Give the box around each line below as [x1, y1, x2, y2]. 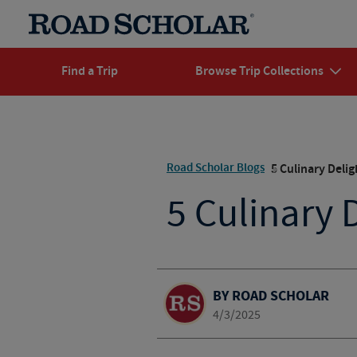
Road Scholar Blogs [166, 160, 265, 176]
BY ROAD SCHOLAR [212, 286, 329, 306]
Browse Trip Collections [194, 63, 324, 80]
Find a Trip [61, 63, 118, 80]
